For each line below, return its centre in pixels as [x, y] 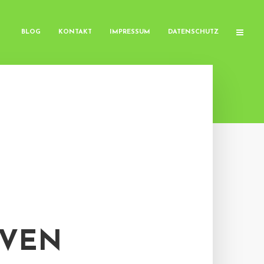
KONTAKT [75, 32]
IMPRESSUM [130, 32]
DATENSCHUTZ [193, 32]
